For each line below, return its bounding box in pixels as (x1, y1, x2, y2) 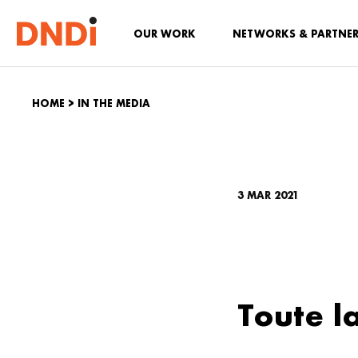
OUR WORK (133, 28, 196, 40)
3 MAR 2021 (237, 189, 299, 201)
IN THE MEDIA (78, 97, 150, 109)
